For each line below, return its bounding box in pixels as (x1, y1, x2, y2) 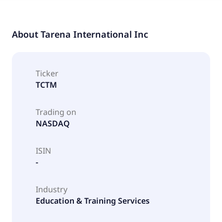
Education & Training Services (36, 195, 150, 206)
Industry (36, 183, 67, 195)
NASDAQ (36, 117, 70, 129)
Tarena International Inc (41, 28, 148, 40)
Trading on (36, 106, 76, 117)
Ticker (36, 67, 58, 79)
